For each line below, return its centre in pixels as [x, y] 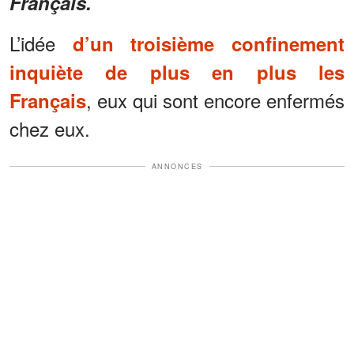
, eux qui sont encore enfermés [215, 100]
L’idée [41, 43]
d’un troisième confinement [209, 43]
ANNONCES [177, 166]
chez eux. [50, 128]
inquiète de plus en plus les [177, 72]
